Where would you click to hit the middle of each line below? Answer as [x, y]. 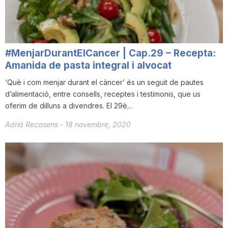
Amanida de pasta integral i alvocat [88, 65]
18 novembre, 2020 [98, 124]
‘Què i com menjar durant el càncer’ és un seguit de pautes [104, 82]
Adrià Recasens [33, 124]
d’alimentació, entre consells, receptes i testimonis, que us [103, 94]
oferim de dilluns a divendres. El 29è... [68, 105]
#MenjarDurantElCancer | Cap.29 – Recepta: [110, 53]
